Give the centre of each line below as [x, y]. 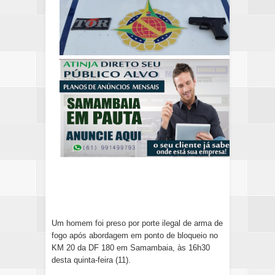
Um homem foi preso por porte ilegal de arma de [137, 223]
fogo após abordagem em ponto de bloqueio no [135, 236]
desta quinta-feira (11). [91, 260]
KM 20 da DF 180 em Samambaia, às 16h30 [131, 248]
